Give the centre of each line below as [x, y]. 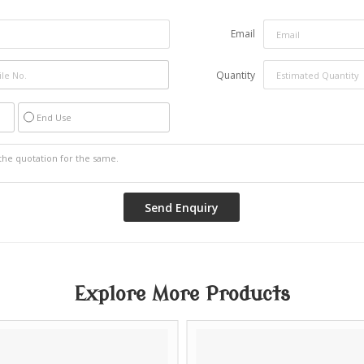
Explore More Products [182, 295]
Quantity [236, 75]
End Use [54, 117]
